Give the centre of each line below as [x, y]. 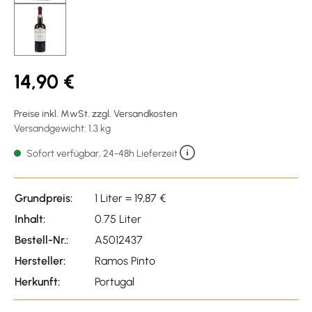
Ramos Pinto [125, 260]
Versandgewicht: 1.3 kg [62, 128]
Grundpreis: [44, 198]
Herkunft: [37, 281]
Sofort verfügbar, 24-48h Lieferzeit [102, 153]
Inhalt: [30, 219]
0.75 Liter [118, 219]
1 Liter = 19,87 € [130, 198]
